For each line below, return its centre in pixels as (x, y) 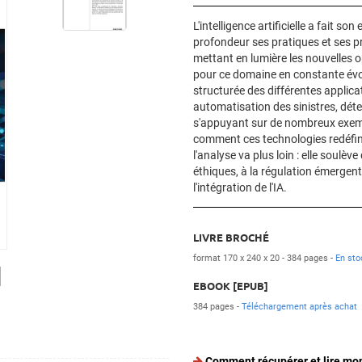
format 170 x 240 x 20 (238, 258)
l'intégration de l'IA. (240, 187)
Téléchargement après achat (299, 307)
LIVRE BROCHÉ (231, 237)
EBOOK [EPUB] (231, 286)
